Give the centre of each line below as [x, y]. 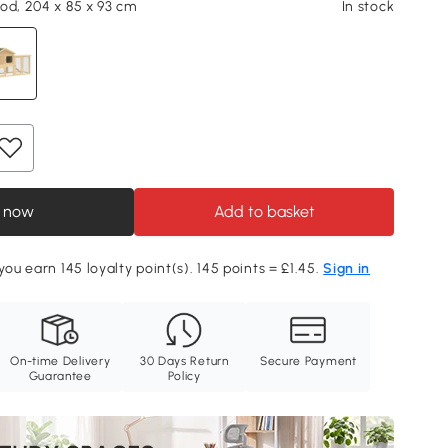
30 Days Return [184, 361]
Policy [184, 376]
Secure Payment [308, 361]
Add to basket [264, 212]
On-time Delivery [60, 361]
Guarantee [60, 376]
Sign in [347, 269]
